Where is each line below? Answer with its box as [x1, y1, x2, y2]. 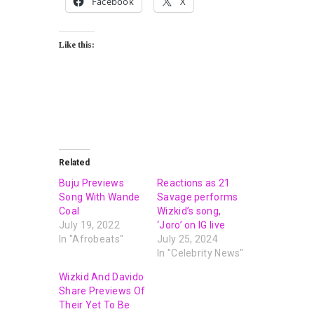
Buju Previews [59, 177, 124, 189]
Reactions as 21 [157, 177, 231, 189]
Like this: [59, 39, 95, 50]
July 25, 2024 [157, 233, 218, 245]
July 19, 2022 [59, 219, 120, 231]
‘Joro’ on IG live [157, 219, 226, 231]
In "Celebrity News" [157, 247, 244, 259]
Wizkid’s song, [157, 205, 221, 217]
